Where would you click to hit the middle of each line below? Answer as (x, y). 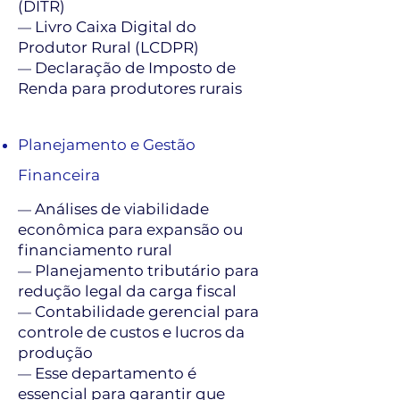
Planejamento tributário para (147, 271)
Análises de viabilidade (122, 209)
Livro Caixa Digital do (116, 27)
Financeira (59, 175)
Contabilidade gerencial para (147, 312)
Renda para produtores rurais (130, 88)
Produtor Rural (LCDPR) (108, 47)
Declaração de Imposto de (135, 68)
